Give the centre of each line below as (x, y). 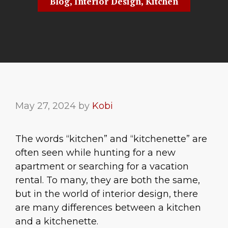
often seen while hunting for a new (95, 153)
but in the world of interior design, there (107, 194)
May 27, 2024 (46, 106)
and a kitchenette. (57, 221)
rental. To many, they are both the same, (108, 180)
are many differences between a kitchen (108, 208)
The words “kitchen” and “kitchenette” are (111, 139)
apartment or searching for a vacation (102, 166)
